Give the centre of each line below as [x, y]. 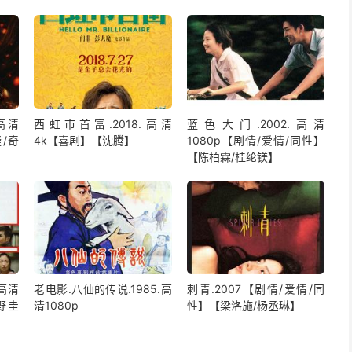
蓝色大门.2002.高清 [256, 123]
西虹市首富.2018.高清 [103, 123]
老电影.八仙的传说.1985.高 [103, 289]
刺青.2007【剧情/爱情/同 [256, 289]
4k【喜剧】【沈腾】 [85, 140]
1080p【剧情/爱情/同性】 [256, 140]
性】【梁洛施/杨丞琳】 [244, 306]
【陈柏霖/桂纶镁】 [233, 156]
